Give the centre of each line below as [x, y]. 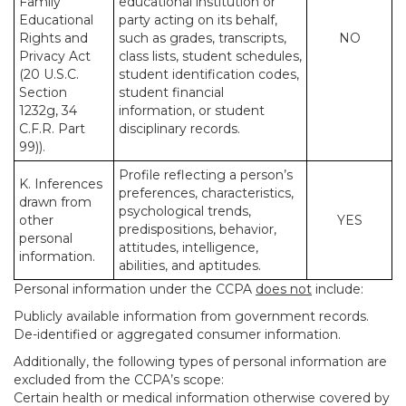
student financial [171, 92]
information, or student [192, 111]
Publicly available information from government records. [191, 316]
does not [284, 289]
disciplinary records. [179, 129]
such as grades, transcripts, [203, 38]
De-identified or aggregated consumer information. [177, 334]
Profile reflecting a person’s [206, 175]
